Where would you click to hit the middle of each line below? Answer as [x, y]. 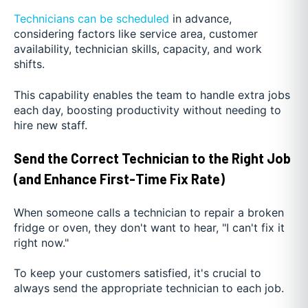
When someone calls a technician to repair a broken [149, 212]
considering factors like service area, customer [136, 34]
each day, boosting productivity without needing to [147, 110]
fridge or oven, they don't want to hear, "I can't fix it [149, 227]
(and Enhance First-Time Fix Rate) [119, 179]
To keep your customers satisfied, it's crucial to [137, 273]
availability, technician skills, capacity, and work [138, 49]
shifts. [29, 64]
